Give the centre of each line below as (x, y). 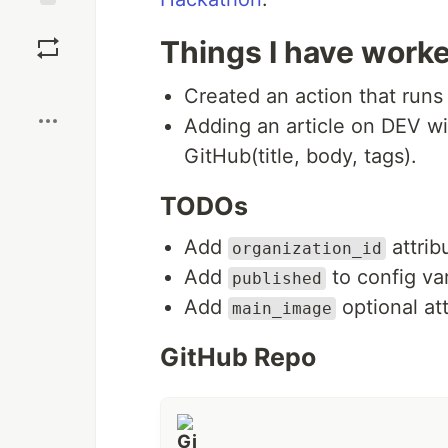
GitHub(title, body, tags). (300, 156)
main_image (282, 308)
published (277, 278)
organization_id (307, 248)
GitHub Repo (238, 357)
